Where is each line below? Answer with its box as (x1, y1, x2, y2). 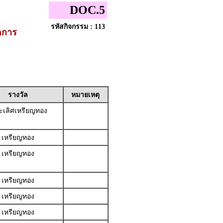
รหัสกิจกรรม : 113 (50, 23, 105, 30)
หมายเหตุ (71, 91, 100, 99)
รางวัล (8, 91, 28, 99)
